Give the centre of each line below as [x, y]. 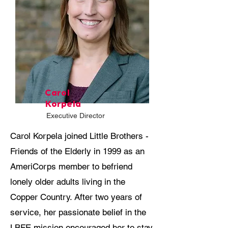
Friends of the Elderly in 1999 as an [77, 151]
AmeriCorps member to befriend [71, 166]
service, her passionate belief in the [78, 212]
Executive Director [76, 116]
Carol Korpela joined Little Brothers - [79, 136]
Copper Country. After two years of [76, 197]
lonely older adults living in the [68, 182]
